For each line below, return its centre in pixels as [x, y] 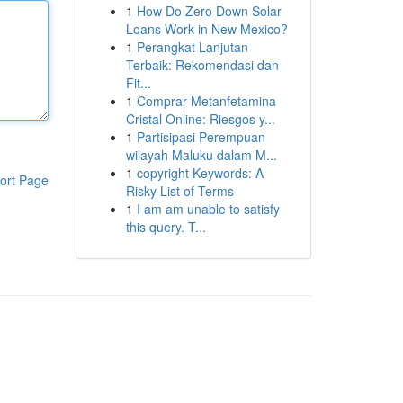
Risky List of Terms [179, 191]
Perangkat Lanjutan [192, 47]
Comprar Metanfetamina [206, 101]
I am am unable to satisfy [208, 209]
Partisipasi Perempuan [201, 137]
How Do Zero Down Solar [209, 11]
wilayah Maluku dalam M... [201, 155]
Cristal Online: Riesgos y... [200, 119]
